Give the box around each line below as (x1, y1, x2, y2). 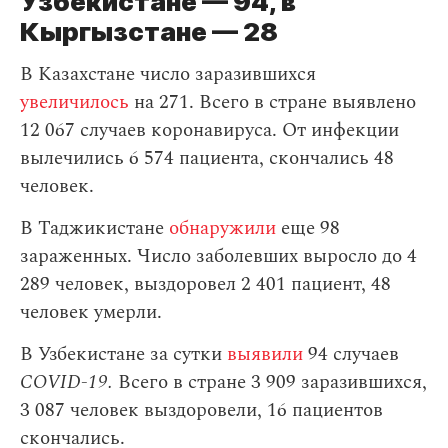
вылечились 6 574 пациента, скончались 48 (20, 144, 394, 173)
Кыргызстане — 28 (20, 16, 278, 47)
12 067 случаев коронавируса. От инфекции (20, 116, 399, 145)
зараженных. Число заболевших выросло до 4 (20, 242, 417, 271)
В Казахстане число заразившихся (20, 60, 316, 89)
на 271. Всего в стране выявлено (134, 88, 416, 117)
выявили (227, 340, 308, 369)
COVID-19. (20, 368, 118, 397)
